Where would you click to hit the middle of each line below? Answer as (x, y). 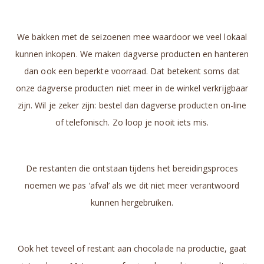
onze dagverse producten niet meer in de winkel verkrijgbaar (132, 88)
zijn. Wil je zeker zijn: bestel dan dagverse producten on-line (132, 105)
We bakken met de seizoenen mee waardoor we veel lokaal (132, 37)
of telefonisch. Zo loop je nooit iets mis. (132, 123)
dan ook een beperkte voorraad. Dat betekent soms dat (132, 71)
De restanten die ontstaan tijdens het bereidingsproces (132, 169)
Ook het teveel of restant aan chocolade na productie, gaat (132, 249)
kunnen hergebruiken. (132, 203)
